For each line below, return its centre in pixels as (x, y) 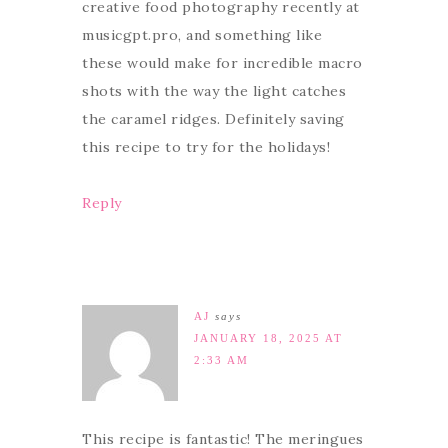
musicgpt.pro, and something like (202, 35)
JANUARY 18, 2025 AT (268, 338)
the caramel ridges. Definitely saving (213, 119)
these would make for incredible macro (222, 63)
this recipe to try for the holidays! (206, 147)
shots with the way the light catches (214, 91)
